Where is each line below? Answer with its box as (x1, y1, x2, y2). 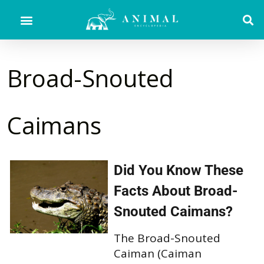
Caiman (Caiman (113, 245, 202, 261)
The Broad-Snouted (113, 230, 220, 246)
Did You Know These (113, 161, 243, 179)
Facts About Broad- (113, 182, 237, 199)
